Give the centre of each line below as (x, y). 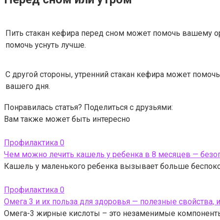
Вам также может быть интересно (67, 119)
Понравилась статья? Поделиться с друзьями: (88, 108)
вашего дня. (28, 86)
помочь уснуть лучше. (46, 45)
